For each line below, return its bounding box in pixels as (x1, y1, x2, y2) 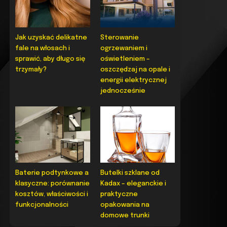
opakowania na (100, 201, 149, 208)
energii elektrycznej (100, 77, 167, 84)
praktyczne (100, 191, 138, 198)
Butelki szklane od (100, 169, 160, 176)
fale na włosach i (15, 45, 70, 52)
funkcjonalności (15, 201, 69, 208)
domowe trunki (100, 212, 149, 219)
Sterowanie (100, 34, 139, 42)
